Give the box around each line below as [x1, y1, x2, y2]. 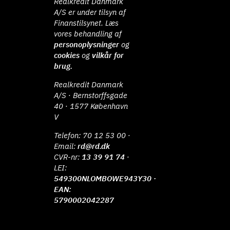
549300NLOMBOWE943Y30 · [54, 174, 157, 183]
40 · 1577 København [54, 101, 128, 111]
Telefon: [54, 130, 83, 140]
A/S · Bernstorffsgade [54, 90, 128, 100]
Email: [54, 141, 78, 151]
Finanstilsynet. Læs [54, 18, 119, 28]
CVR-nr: [54, 152, 82, 162]
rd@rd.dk [78, 141, 110, 151]
